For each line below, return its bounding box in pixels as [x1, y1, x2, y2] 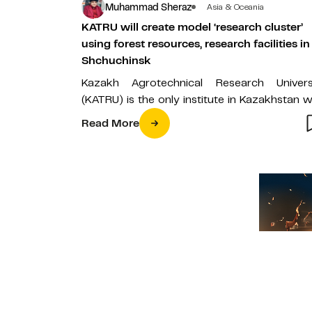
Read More [81, 116, 139, 130]
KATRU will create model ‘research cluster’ [81, 20, 303, 34]
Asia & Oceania [207, 1, 264, 13]
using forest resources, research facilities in [81, 37, 310, 51]
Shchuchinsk [81, 54, 150, 68]
